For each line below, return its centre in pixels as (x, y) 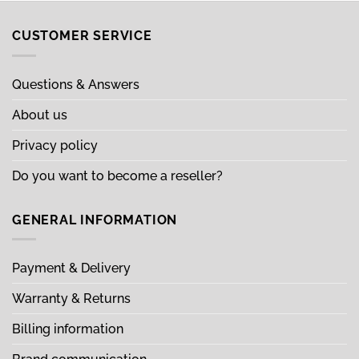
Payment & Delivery (73, 268)
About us (41, 115)
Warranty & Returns (73, 299)
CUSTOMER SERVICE (84, 36)
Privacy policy (56, 145)
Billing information (69, 329)
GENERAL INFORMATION (97, 220)
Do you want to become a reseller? (117, 175)
